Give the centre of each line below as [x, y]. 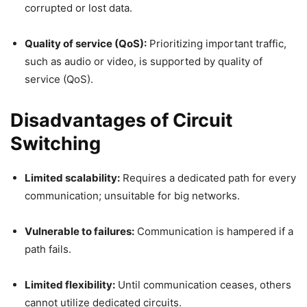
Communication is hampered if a [214, 231]
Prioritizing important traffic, [217, 44]
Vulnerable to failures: [79, 231]
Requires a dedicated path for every [208, 178]
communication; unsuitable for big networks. [132, 196]
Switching [56, 144]
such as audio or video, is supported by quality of [144, 61]
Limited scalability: [72, 178]
